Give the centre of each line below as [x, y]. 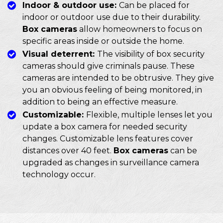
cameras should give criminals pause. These [109, 66]
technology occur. [60, 174]
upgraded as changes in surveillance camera [111, 162]
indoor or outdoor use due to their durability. [111, 17]
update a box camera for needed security [105, 126]
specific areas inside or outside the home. [103, 41]
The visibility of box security [151, 54]
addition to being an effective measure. [100, 102]
